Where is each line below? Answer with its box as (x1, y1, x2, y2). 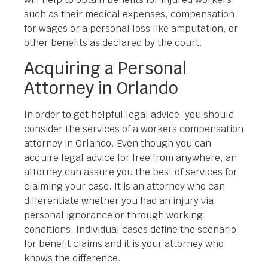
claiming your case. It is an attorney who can (24, 179, 225, 193)
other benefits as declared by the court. (24, 36, 202, 49)
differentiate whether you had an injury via (24, 194, 214, 207)
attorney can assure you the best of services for (24, 165, 237, 178)
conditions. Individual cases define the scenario (24, 223, 236, 236)
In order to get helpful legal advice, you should (24, 108, 234, 121)
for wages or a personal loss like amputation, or (24, 22, 238, 35)
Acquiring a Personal (24, 57, 187, 79)
